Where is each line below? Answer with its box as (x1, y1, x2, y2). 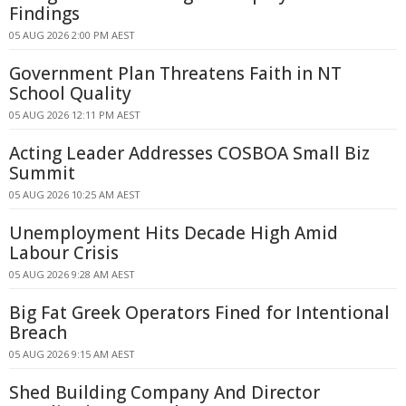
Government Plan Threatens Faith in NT (9, 62, 342, 85)
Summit (9, 161, 75, 185)
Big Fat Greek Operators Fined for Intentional (9, 301, 390, 324)
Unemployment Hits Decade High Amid (9, 221, 338, 245)
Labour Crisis (9, 241, 119, 265)
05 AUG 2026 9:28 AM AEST (9, 267, 135, 281)
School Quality (9, 82, 131, 105)
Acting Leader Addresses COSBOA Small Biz (9, 141, 370, 165)
